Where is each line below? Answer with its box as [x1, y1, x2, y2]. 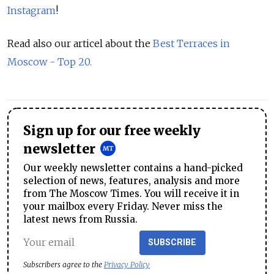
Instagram [7, 4, 56, 17]
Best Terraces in [153, 37, 230, 50]
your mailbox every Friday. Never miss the [23, 200, 223, 212]
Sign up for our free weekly [23, 122, 201, 139]
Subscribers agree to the [23, 259, 104, 269]
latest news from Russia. [23, 213, 138, 225]
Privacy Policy [104, 259, 150, 269]
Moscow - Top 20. [7, 55, 92, 68]
